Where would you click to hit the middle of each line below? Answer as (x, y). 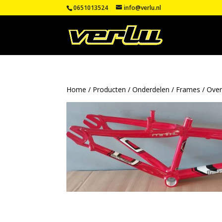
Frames (188, 89)
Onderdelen (151, 89)
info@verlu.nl (143, 8)
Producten (110, 89)
